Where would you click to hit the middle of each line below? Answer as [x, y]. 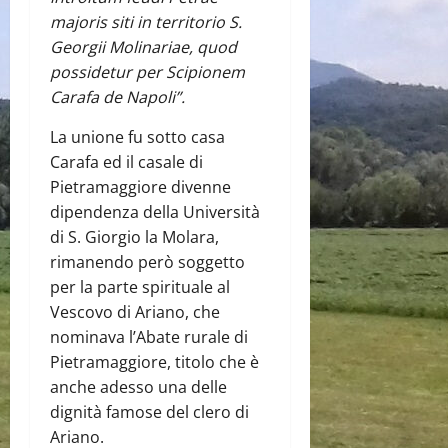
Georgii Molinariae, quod [143, 46]
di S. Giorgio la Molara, [134, 236]
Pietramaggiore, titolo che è [154, 361]
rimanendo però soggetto [147, 261]
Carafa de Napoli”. [117, 96]
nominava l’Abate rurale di [149, 336]
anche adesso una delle [138, 386]
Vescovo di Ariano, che [135, 311]
